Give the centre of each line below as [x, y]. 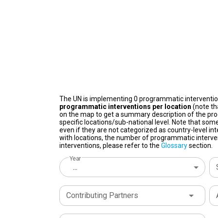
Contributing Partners [102, 195]
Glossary [174, 145]
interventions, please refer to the [110, 145]
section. [200, 145]
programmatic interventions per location [125, 107]
